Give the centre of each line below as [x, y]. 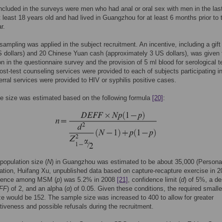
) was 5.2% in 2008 [88, 180]
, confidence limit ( [154, 180]
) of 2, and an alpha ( [37, 189]
